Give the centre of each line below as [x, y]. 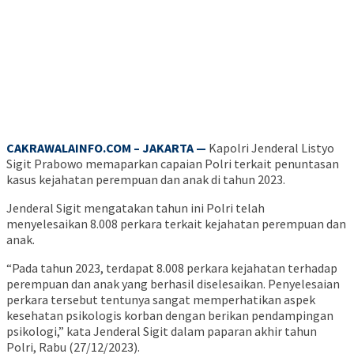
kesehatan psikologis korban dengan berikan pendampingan [170, 316]
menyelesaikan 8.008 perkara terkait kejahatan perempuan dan [176, 224]
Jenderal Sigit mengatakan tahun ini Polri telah [136, 208]
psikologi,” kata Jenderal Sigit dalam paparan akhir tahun [162, 331]
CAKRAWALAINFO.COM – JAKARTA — [106, 148]
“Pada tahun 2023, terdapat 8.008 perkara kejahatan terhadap [172, 268]
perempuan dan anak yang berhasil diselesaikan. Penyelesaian [173, 284]
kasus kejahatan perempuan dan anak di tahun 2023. [146, 180]
